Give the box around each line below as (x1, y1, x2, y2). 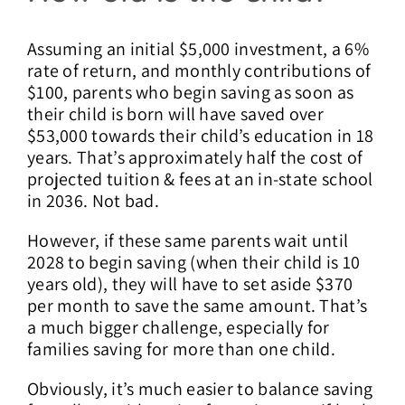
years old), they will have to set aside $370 (26, 272, 353, 297)
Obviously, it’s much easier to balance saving (26, 377, 373, 401)
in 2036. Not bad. (26, 189, 160, 213)
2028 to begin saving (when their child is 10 (26, 250, 361, 275)
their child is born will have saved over (26, 102, 324, 127)
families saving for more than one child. (26, 337, 335, 362)
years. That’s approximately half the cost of (26, 146, 363, 170)
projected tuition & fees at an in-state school (26, 167, 373, 192)
